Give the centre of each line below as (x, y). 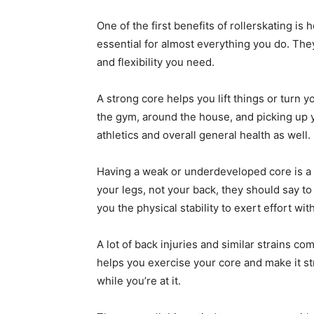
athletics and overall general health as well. (204, 135)
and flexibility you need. (156, 62)
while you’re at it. (139, 281)
